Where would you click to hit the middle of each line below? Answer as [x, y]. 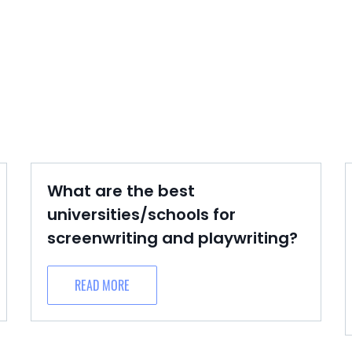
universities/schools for [141, 214]
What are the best [121, 191]
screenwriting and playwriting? [172, 238]
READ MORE [102, 285]
